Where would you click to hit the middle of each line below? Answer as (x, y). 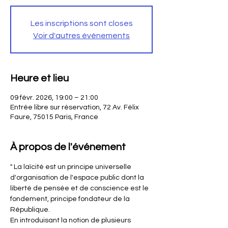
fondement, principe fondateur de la (71, 199)
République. (30, 210)
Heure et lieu (39, 78)
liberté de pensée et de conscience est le (80, 188)
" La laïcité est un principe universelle (72, 167)
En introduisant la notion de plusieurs (71, 220)
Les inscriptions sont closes (81, 23)
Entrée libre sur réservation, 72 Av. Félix (75, 107)
